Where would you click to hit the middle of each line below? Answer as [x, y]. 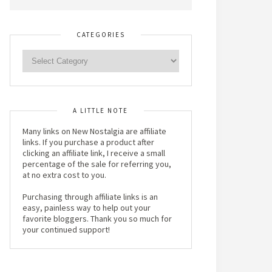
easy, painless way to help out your [87, 208]
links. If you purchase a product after [88, 142]
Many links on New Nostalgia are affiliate [94, 131]
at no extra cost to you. [64, 175]
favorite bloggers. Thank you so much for [97, 219]
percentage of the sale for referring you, [97, 164]
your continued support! [66, 229]
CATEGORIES [101, 35]
